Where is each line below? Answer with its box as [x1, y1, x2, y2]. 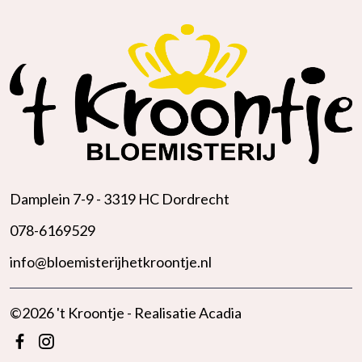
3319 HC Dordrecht [103, 189, 229, 208]
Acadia [199, 303, 242, 322]
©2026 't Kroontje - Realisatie [10, 303, 199, 322]
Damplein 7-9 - [10, 189, 103, 208]
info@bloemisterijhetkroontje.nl [10, 252, 212, 271]
